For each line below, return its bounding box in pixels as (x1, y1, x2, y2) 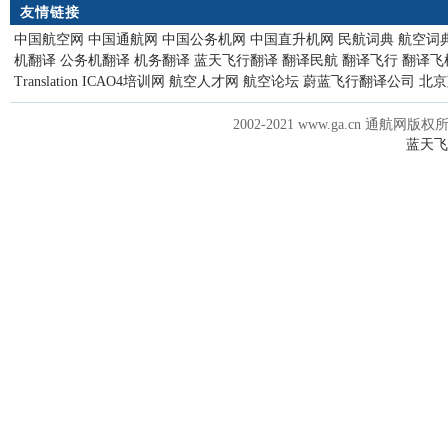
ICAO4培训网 (82, 74, 165, 89)
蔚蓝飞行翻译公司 (303, 74, 415, 89)
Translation (14, 74, 78, 89)
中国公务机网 (162, 32, 246, 47)
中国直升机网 (250, 32, 334, 47)
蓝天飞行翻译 (194, 53, 278, 68)
